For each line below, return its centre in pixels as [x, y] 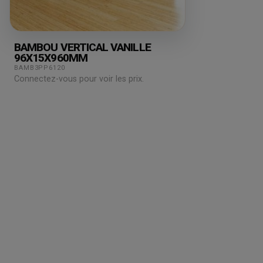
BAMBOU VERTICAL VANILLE [82, 47]
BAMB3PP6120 [40, 68]
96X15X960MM [51, 58]
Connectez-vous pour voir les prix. [79, 79]
